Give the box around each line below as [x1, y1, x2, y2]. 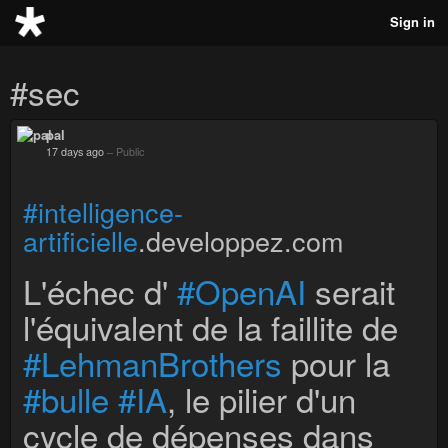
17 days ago [46, 144, 104, 159]
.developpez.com [138, 221, 343, 260]
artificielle [23, 221, 138, 260]
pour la [282, 339, 390, 386]
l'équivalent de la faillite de [23, 303, 398, 350]
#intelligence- [23, 192, 183, 231]
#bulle [23, 375, 109, 422]
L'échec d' [23, 267, 177, 314]
